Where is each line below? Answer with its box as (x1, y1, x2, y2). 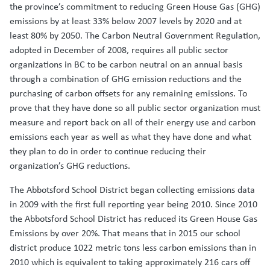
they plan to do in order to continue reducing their (10, 145, 206, 158)
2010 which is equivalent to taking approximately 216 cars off (10, 256, 250, 269)
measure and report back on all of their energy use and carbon (10, 116, 256, 129)
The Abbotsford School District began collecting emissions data (10, 183, 255, 196)
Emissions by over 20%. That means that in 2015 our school (10, 227, 240, 240)
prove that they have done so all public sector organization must (10, 101, 260, 115)
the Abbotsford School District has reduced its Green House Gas (10, 212, 257, 225)
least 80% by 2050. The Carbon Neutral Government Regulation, (10, 29, 260, 42)
